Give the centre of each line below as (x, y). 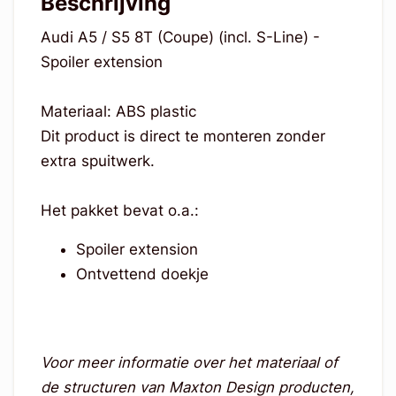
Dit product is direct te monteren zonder (183, 136)
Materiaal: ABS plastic (120, 111)
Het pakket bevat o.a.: (119, 210)
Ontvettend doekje (142, 274)
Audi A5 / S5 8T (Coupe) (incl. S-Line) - (180, 37)
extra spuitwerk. (99, 160)
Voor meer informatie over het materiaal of (189, 362)
